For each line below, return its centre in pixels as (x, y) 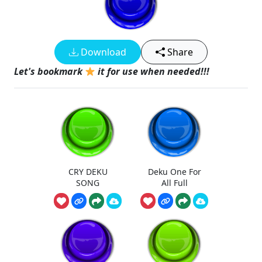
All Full (174, 182)
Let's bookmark (49, 71)
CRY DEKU (88, 171)
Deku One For (174, 171)
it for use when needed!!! (153, 71)
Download (102, 52)
